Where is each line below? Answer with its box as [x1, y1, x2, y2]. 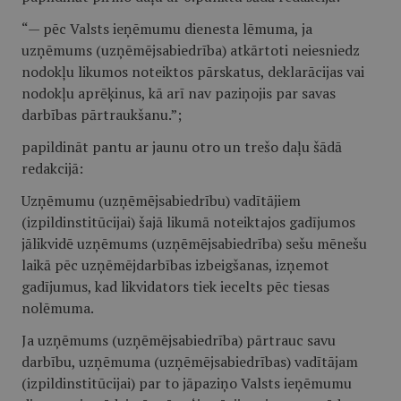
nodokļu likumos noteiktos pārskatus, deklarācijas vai [21, 62, 364, 81]
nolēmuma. [21, 298, 94, 318]
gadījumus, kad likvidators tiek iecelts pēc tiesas [21, 277, 329, 296]
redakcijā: [21, 158, 83, 178]
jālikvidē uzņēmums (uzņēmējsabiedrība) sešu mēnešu [21, 234, 367, 253]
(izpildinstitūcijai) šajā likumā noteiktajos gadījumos [21, 212, 355, 232]
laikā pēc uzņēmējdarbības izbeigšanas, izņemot [21, 255, 329, 275]
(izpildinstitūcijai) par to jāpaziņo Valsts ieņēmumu [21, 373, 352, 393]
